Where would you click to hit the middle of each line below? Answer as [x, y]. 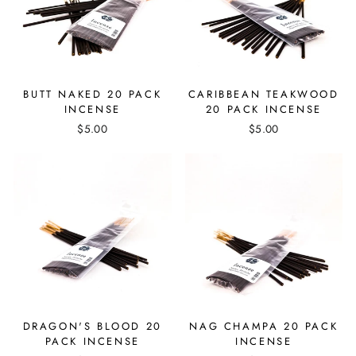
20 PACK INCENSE [263, 109]
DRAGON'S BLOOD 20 [92, 326]
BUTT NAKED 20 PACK [93, 94]
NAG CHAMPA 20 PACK [264, 326]
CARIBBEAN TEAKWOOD [263, 94]
